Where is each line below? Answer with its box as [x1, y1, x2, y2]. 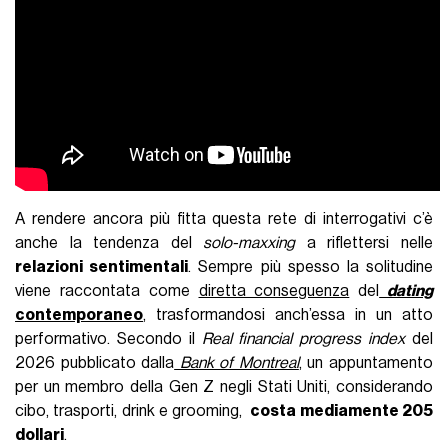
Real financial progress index [201, 331, 406, 348]
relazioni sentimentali [15, 259, 189, 276]
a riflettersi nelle [295, 235, 433, 252]
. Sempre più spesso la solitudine [188, 259, 433, 276]
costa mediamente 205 [250, 403, 433, 420]
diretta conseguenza [198, 283, 350, 300]
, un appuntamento [298, 355, 433, 372]
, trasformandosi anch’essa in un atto [143, 307, 433, 324]
